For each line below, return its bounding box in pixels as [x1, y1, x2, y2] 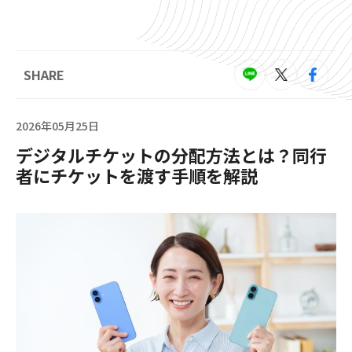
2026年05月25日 [16, 117, 99, 134]
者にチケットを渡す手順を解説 [16, 162, 258, 188]
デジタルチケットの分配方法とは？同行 [16, 141, 327, 167]
